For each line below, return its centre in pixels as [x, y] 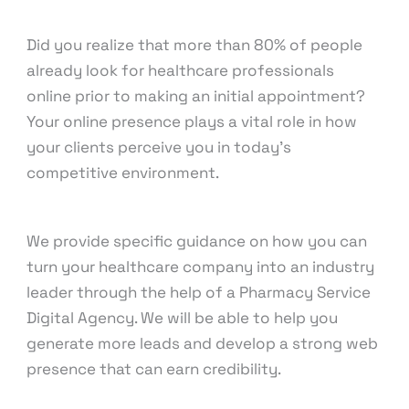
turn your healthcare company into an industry [201, 267]
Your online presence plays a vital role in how [192, 122]
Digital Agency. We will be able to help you [183, 318]
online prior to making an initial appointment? [196, 96]
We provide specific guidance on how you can [197, 241]
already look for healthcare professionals [181, 71]
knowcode [57, 12]
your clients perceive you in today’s [159, 147]
